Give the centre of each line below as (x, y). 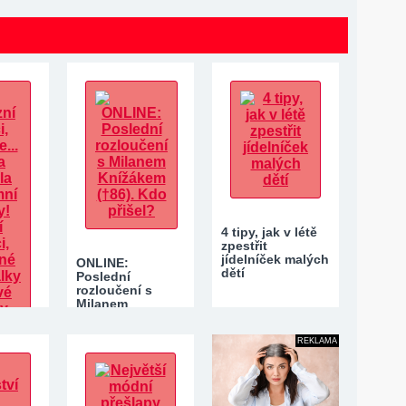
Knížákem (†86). (125, 317)
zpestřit (244, 246)
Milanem (102, 304)
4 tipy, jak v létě (269, 232)
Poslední (103, 276)
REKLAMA (317, 341)
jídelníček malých (275, 259)
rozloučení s (114, 290)
